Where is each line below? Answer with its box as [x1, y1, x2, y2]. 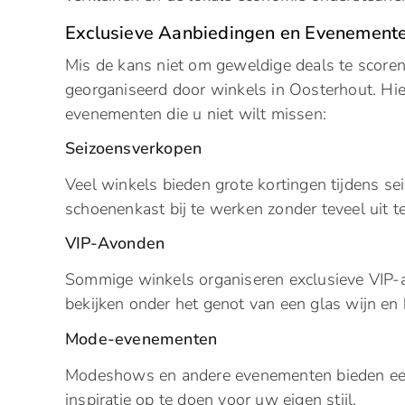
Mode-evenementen [65, 327, 218, 350]
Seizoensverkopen [65, 137, 202, 160]
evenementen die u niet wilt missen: [65, 102, 326, 125]
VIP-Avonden [65, 232, 165, 255]
